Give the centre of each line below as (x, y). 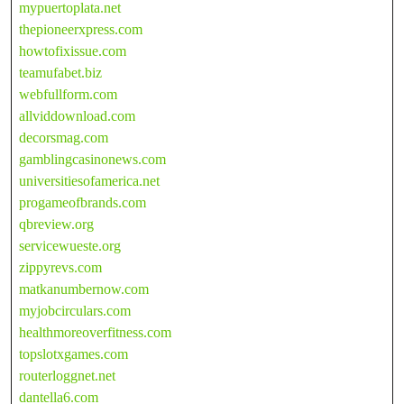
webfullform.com (68, 94)
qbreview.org (56, 224)
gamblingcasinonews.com (92, 159)
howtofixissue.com (73, 50)
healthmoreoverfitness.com (95, 332)
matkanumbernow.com (84, 289)
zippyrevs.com (60, 267)
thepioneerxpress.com (81, 29)
